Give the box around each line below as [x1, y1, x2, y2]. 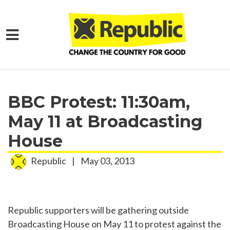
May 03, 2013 [79, 155, 135, 166]
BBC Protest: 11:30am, [8, 92, 190, 112]
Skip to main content [8, 48, 89, 60]
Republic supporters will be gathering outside [8, 204, 189, 216]
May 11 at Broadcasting [8, 111, 202, 132]
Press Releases [121, 59, 185, 70]
